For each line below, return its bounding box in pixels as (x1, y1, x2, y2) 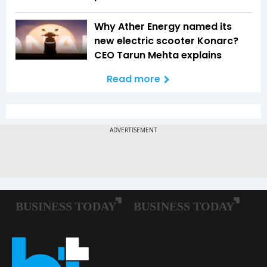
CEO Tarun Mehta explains (94, 48, 222, 62)
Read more (107, 72, 160, 86)
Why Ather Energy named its (94, 19, 232, 33)
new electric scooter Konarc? (94, 33, 238, 48)
